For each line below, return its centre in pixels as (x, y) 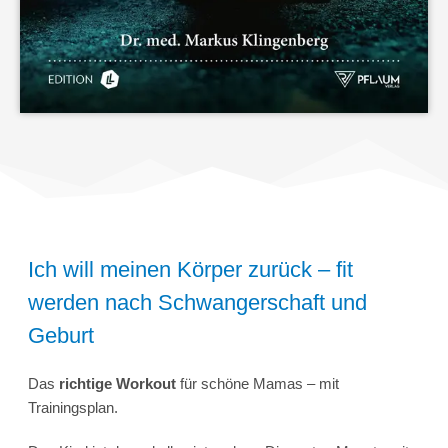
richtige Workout (117, 383)
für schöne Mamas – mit (257, 383)
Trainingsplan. (73, 407)
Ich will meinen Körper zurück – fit (190, 269)
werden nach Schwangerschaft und (197, 302)
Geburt (61, 335)
